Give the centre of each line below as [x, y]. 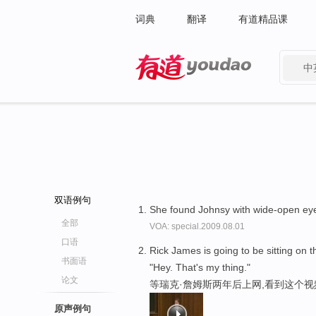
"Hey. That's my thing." [200, 267]
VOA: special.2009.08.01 [197, 226]
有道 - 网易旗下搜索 [180, 89]
